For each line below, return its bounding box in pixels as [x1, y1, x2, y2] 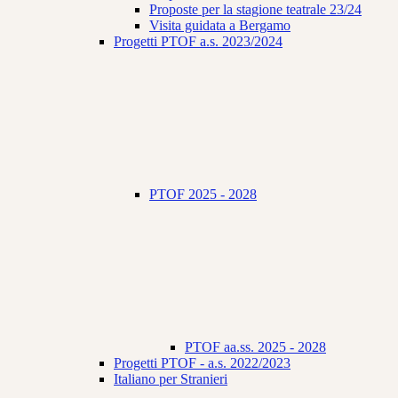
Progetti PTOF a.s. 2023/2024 [114, 34, 283, 50]
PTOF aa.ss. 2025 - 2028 [185, 339, 326, 355]
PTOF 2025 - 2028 [149, 187, 257, 203]
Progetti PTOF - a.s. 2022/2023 [114, 355, 291, 371]
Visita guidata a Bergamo [149, 18, 291, 34]
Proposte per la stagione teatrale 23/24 [149, 2, 362, 18]
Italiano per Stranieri [114, 371, 227, 387]
